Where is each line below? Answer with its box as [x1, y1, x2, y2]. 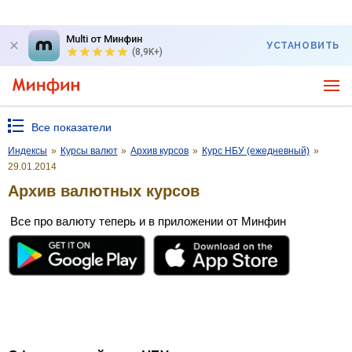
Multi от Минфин [66, 33, 142, 45]
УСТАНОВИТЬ [266, 40, 339, 51]
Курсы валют [60, 145, 118, 156]
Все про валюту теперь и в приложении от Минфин [10, 214, 286, 228]
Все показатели [31, 121, 112, 134]
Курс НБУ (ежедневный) [201, 145, 310, 156]
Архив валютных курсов [8, 181, 200, 200]
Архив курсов [130, 145, 189, 156]
